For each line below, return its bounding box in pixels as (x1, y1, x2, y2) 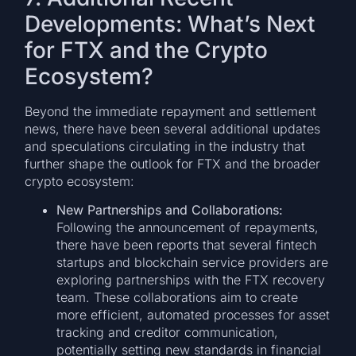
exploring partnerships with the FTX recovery (56, 272, 326, 288)
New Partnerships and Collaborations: (56, 202, 284, 219)
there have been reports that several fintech (56, 237, 317, 253)
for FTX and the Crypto (25, 36, 269, 64)
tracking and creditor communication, (56, 324, 279, 341)
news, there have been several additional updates (25, 120, 321, 137)
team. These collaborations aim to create (56, 289, 299, 306)
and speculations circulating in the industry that (25, 137, 306, 154)
